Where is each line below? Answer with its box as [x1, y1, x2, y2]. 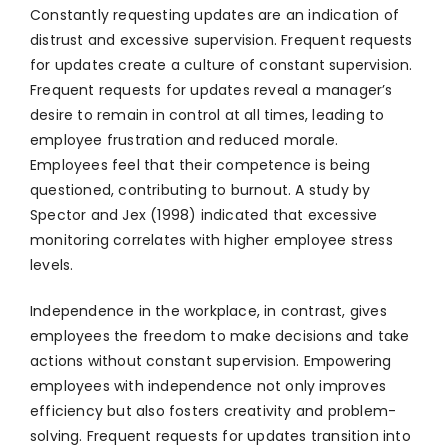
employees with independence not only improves [30, 376, 387, 397]
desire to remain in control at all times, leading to [30, 105, 385, 126]
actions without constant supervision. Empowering [30, 351, 392, 372]
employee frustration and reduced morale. [30, 130, 338, 151]
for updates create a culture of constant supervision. [30, 55, 413, 76]
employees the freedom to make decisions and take [30, 326, 410, 347]
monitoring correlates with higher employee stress [30, 230, 393, 251]
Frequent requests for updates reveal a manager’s [30, 80, 393, 101]
